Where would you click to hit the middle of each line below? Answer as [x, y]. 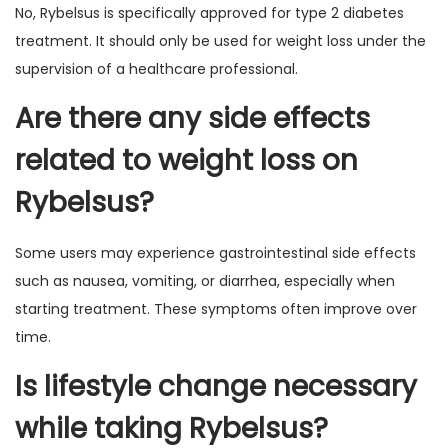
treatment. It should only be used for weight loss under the [220, 41]
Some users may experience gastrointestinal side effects [215, 253]
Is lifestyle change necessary [216, 386]
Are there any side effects [192, 118]
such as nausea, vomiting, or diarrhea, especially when [205, 281]
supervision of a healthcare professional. [156, 69]
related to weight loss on [186, 160]
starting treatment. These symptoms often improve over [216, 309]
